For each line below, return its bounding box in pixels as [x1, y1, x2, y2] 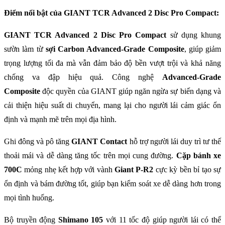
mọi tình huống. [4, 193, 54, 202]
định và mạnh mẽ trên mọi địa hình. [4, 115, 117, 124]
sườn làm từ [4, 44, 46, 53]
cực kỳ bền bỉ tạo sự [153, 165, 221, 174]
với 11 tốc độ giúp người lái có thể [103, 215, 221, 224]
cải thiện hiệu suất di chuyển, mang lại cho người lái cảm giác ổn [4, 100, 221, 109]
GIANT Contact [71, 137, 128, 146]
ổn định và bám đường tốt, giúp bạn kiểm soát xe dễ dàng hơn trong [4, 179, 221, 188]
